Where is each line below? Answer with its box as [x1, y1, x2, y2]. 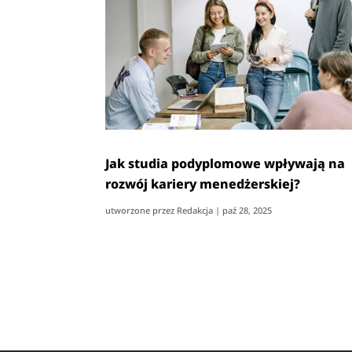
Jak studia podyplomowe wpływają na [105, 154, 346, 172]
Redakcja [177, 203, 214, 216]
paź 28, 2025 [222, 203, 273, 216]
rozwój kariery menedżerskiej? [105, 174, 301, 192]
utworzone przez [105, 203, 178, 216]
